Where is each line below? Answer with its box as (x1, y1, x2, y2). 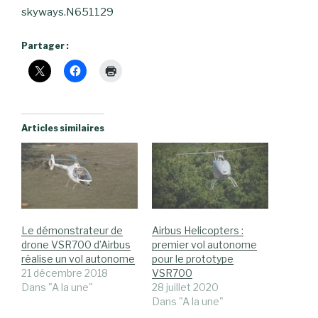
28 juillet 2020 (152, 281, 219, 294)
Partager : (21, 40, 69, 51)
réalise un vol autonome (21, 253, 135, 265)
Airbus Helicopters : (152, 224, 243, 237)
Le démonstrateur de (21, 224, 123, 237)
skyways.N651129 (21, 6, 114, 18)
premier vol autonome (152, 238, 257, 251)
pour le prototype (152, 253, 234, 265)
